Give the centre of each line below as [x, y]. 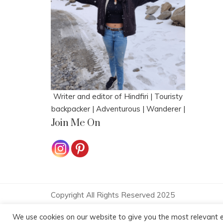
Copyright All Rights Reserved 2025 [113, 195]
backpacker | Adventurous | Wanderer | [118, 109]
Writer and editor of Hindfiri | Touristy [118, 97]
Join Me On [76, 123]
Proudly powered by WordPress [108, 208]
